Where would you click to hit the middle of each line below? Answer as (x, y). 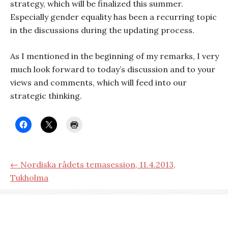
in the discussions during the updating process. (102, 30)
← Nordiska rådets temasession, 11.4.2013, (93, 164)
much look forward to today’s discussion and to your (113, 69)
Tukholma (29, 178)
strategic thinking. (46, 96)
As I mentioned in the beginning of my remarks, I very (115, 56)
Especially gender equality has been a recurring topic (113, 17)
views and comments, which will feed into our (98, 82)
